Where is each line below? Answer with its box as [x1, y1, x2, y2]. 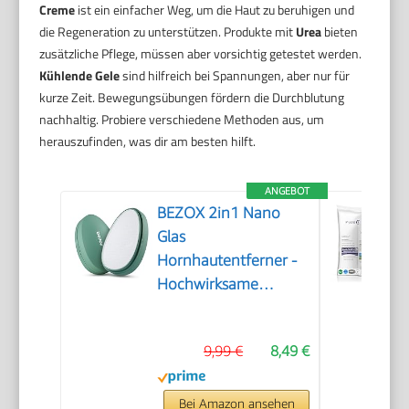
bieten [321, 21, 359, 41]
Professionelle [157, 345, 254, 364]
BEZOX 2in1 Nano [157, 203, 281, 222]
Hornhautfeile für [157, 298, 276, 317]
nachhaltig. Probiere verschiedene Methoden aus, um [39, 109, 325, 129]
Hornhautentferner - [157, 250, 298, 269]
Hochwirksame [157, 274, 259, 293]
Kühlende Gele [39, 65, 121, 85]
